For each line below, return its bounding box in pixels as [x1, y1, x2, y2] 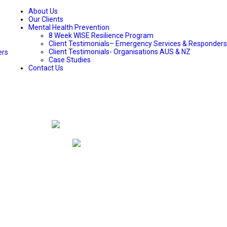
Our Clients [28, 15, 63, 23]
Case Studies [49, 56, 91, 64]
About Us [28, 7, 58, 15]
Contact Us [28, 64, 63, 72]
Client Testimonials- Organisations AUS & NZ [49, 48, 191, 56]
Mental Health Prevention [28, 23, 109, 31]
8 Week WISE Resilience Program [49, 31, 154, 40]
